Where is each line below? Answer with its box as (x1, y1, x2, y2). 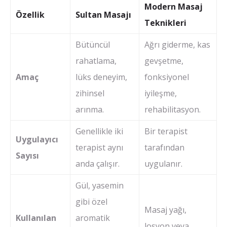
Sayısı (16, 149, 39, 161)
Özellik (16, 9, 45, 20)
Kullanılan (16, 212, 56, 223)
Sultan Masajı (75, 9, 131, 20)
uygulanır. (144, 158, 182, 169)
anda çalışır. (75, 158, 120, 169)
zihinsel (75, 87, 104, 99)
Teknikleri (144, 17, 186, 28)
